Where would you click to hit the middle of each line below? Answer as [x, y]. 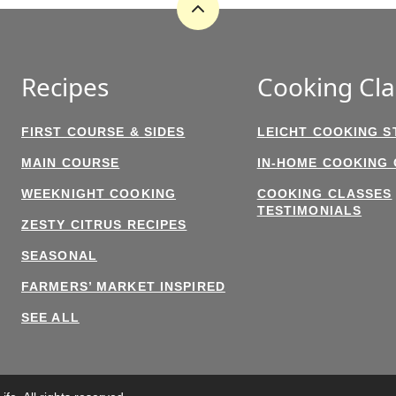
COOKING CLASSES [324, 194]
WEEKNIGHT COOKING [99, 194]
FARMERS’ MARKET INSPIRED [123, 286]
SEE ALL [50, 317]
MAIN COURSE [71, 163]
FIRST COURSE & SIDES [103, 132]
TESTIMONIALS [309, 210]
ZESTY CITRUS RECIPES [104, 225]
